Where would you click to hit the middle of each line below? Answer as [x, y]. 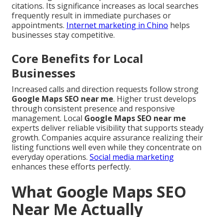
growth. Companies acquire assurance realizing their [107, 138]
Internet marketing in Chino [117, 25]
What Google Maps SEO [99, 192]
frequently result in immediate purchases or [91, 16]
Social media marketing [132, 157]
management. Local [48, 118]
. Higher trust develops [155, 99]
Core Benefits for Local [77, 59]
